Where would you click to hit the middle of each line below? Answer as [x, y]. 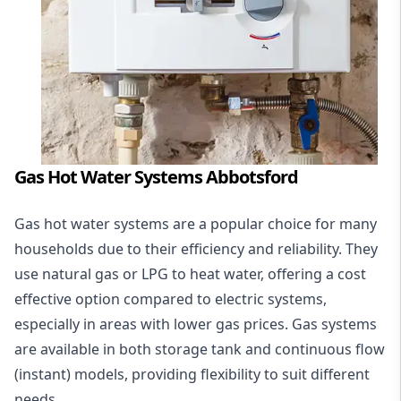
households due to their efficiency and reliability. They [196, 248]
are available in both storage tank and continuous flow [200, 349]
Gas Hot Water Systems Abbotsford [156, 176]
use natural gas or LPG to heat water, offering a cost [190, 273]
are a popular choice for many [273, 223]
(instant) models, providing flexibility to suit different [192, 374]
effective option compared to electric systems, [171, 299]
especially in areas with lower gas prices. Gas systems [196, 324]
